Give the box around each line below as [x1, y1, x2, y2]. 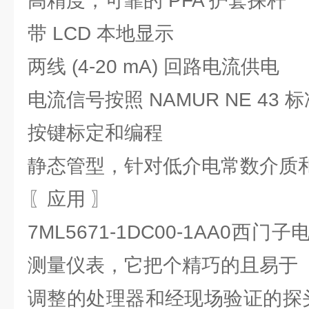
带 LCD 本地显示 [28, 23, 179, 44]
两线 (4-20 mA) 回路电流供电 [28, 56, 285, 77]
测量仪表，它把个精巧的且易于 [28, 255, 303, 276]
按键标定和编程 [28, 122, 168, 143]
